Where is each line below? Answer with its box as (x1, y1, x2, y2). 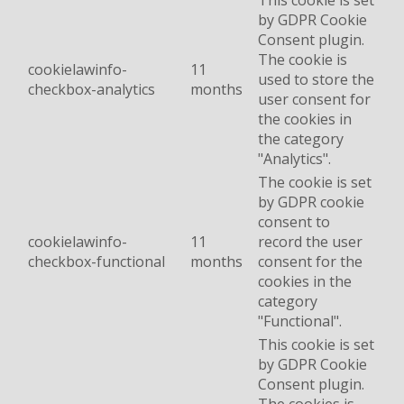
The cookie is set (258, 172, 372, 193)
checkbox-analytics (28, 79, 155, 100)
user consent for (258, 89, 371, 110)
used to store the (258, 69, 374, 90)
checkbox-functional (28, 252, 165, 272)
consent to (258, 212, 330, 233)
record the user (258, 232, 363, 252)
